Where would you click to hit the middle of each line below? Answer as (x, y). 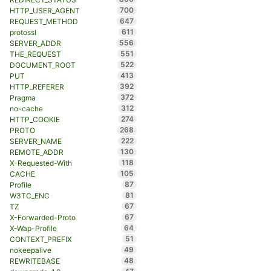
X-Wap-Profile (33, 229)
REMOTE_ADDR (36, 152)
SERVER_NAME (35, 142)
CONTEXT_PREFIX (41, 240)
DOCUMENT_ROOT (42, 65)
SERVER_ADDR (35, 44)
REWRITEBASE (34, 261)
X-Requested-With (41, 163)
